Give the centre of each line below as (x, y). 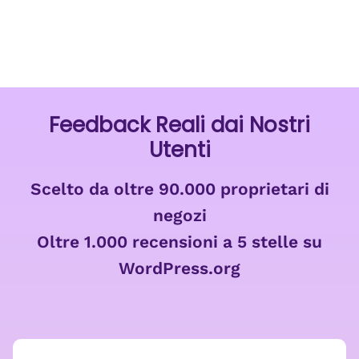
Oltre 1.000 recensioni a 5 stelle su (179, 242)
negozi (179, 215)
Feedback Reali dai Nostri (179, 125)
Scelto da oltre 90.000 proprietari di (179, 189)
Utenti (179, 150)
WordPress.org (179, 268)
